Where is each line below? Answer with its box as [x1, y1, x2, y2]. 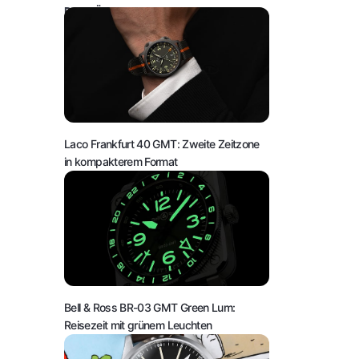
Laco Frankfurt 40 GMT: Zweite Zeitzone [64, 136, 260, 151]
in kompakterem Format [64, 154, 178, 168]
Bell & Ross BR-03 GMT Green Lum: [64, 300, 236, 314]
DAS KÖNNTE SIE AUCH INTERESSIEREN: [64, 4, 260, 17]
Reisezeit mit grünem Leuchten [64, 317, 212, 332]
